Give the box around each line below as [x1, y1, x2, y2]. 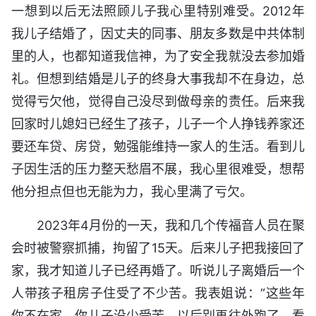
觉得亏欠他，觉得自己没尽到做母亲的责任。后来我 [11, 93, 305, 109]
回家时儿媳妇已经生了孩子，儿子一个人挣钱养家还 [11, 116, 305, 131]
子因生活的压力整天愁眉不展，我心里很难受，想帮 [11, 161, 305, 176]
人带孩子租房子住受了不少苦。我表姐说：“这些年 [11, 285, 305, 300]
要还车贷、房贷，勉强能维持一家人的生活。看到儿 [11, 138, 305, 154]
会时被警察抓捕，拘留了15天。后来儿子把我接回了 [11, 240, 305, 255]
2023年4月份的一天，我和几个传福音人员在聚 [37, 217, 305, 233]
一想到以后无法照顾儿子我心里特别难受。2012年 [11, 3, 305, 18]
